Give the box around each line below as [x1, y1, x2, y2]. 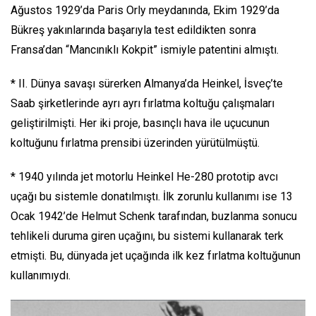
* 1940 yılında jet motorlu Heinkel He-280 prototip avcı [11, 170, 278, 183]
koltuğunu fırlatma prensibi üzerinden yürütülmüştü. [11, 136, 260, 150]
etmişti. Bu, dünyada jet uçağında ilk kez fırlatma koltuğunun [11, 249, 300, 262]
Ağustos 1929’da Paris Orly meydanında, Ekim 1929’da [11, 4, 279, 17]
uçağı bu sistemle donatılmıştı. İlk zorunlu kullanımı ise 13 [11, 190, 293, 203]
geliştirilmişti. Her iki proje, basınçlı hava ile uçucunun [11, 116, 269, 130]
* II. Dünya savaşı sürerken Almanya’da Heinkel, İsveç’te [11, 77, 283, 90]
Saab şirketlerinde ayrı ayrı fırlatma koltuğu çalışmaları [11, 97, 274, 110]
